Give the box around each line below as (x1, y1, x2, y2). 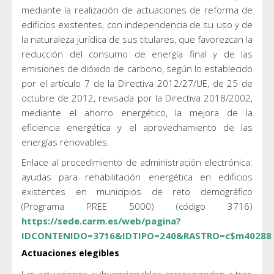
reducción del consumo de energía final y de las (21, 47, 253, 60)
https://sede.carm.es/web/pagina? (21, 214, 181, 227)
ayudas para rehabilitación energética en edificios (21, 170, 253, 183)
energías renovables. (21, 135, 109, 148)
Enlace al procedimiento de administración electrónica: (21, 155, 253, 168)
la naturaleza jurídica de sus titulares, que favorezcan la (21, 32, 253, 45)
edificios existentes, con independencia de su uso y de (21, 18, 253, 31)
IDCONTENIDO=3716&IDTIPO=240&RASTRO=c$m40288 (21, 229, 272, 242)
